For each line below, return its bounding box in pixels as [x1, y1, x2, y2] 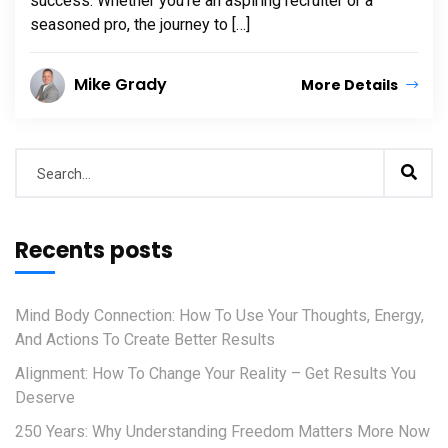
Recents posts [15, 235, 173, 267]
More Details [301, 75, 401, 96]
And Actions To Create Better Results [15, 330, 275, 350]
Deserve [15, 388, 75, 408]
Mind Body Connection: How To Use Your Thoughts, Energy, [15, 306, 424, 326]
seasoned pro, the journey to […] [30, 15, 250, 35]
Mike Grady [74, 73, 167, 97]
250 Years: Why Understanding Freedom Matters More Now [15, 422, 430, 442]
